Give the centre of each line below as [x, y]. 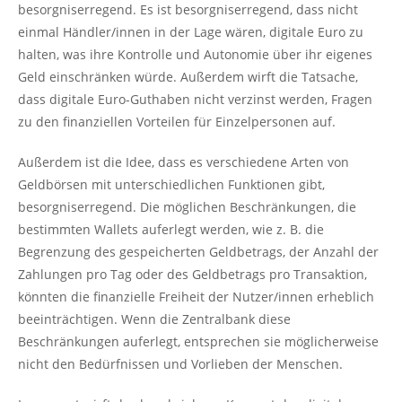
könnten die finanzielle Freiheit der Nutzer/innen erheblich [196, 297]
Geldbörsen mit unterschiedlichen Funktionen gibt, [171, 184]
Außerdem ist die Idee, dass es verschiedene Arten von [184, 162]
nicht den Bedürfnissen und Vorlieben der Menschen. [180, 364]
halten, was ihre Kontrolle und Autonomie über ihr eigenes [195, 54]
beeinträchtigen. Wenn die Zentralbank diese [154, 319]
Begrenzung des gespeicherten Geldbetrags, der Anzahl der [198, 252]
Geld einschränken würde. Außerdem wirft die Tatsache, [188, 77]
